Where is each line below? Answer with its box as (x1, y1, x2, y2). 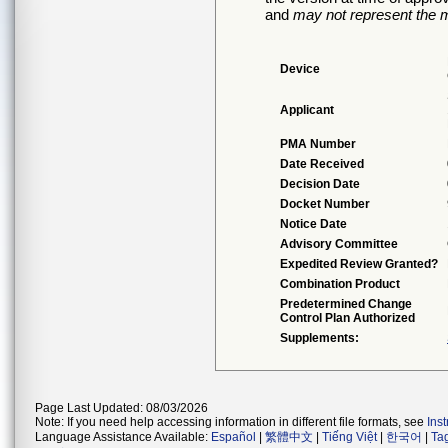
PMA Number (280, 137, 356, 151)
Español (211, 430, 256, 444)
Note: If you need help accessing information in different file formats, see (35, 415, 427, 429)
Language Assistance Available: (35, 430, 211, 444)
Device (280, 62, 320, 76)
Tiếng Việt (322, 430, 377, 444)
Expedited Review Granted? (280, 257, 438, 271)
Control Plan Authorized (280, 311, 415, 325)
